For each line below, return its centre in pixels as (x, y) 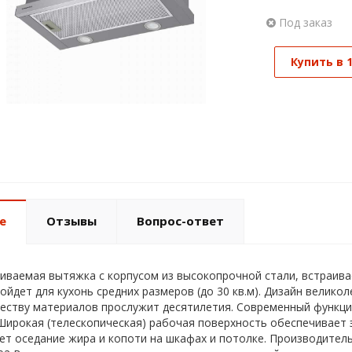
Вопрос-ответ (180, 221)
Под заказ (304, 22)
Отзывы (71, 221)
